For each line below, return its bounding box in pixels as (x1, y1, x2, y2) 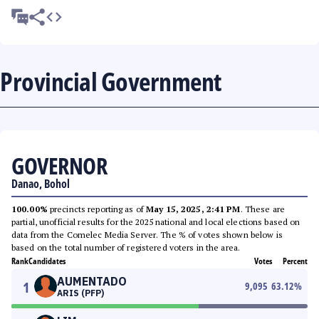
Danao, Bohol (11, 176, 70, 192)
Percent (283, 255, 308, 267)
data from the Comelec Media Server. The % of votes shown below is (11, 229, 283, 240)
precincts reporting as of (47, 204, 147, 214)
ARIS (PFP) (57, 288, 104, 298)
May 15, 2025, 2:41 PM (146, 204, 241, 214)
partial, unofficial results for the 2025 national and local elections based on (11, 216, 300, 227)
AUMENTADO (57, 274, 127, 288)
